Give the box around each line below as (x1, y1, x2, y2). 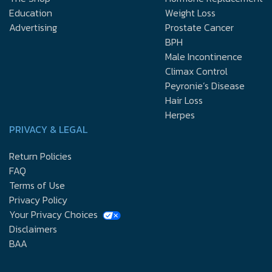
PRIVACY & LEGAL (9, 121, 87, 137)
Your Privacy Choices (9, 206, 98, 222)
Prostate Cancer (165, 19, 234, 35)
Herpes (165, 107, 195, 122)
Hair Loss (165, 92, 203, 107)
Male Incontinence (165, 49, 242, 64)
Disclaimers (9, 221, 57, 236)
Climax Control (165, 63, 228, 78)
